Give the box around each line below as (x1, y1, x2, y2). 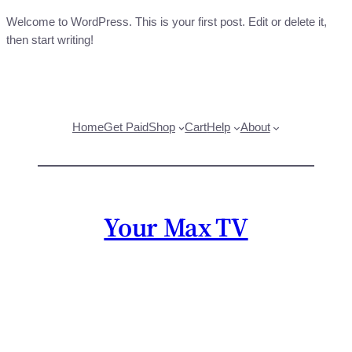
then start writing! (6, 34, 93, 47)
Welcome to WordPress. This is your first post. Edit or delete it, (6, 16, 327, 29)
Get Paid (103, 121, 148, 134)
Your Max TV (104, 209, 248, 246)
